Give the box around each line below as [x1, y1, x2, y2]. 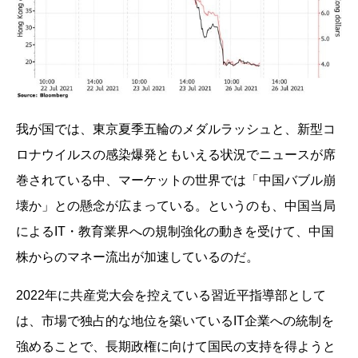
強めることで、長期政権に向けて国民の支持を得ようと [16, 340, 336, 354]
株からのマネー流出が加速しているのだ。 [16, 250, 259, 265]
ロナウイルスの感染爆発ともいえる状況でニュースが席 [16, 148, 336, 162]
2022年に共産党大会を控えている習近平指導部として [16, 288, 326, 303]
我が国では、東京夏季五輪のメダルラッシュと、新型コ [16, 122, 336, 137]
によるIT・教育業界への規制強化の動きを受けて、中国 [16, 225, 334, 239]
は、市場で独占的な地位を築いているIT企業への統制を [16, 314, 334, 328]
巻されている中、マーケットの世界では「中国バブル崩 [16, 173, 336, 188]
